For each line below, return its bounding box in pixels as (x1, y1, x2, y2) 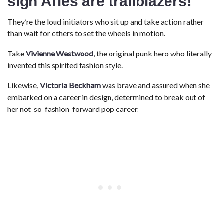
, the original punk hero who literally (93, 49, 212, 58)
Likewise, (7, 81, 40, 90)
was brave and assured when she (101, 81, 210, 90)
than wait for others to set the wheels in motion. (7, 28, 165, 38)
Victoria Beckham (40, 81, 101, 90)
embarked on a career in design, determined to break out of (7, 92, 205, 102)
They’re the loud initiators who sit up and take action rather (7, 17, 204, 26)
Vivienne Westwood (26, 49, 93, 58)
